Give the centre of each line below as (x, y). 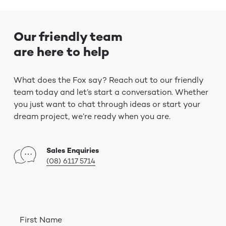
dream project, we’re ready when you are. (92, 117)
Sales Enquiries (72, 151)
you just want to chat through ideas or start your (107, 104)
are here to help (61, 52)
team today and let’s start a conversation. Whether (111, 92)
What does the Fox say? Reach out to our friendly (108, 80)
